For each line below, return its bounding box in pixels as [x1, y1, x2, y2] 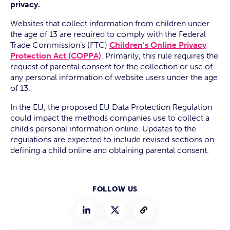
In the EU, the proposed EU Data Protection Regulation [10, 102, 212, 112]
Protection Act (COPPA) [10, 51, 101, 61]
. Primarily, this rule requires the [101, 51, 218, 61]
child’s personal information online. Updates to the [10, 124, 196, 133]
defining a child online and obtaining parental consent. [10, 145, 209, 155]
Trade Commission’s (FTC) [10, 40, 109, 50]
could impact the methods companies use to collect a [10, 113, 209, 123]
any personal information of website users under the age [10, 72, 218, 82]
